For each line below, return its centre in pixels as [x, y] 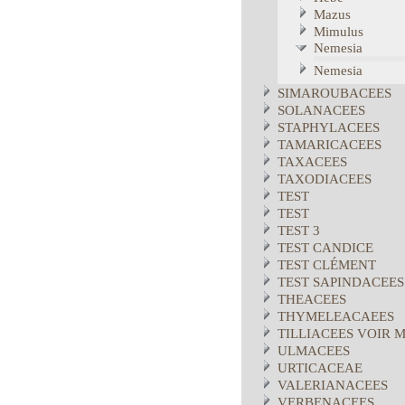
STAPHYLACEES [329, 127]
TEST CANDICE [325, 248]
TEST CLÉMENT [327, 265]
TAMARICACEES [330, 145]
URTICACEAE [320, 368]
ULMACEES [314, 351]
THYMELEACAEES [336, 316]
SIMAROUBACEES [334, 93]
